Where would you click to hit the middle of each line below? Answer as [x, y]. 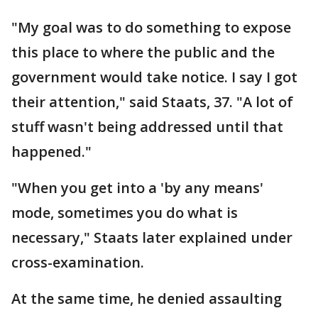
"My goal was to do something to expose [151, 27]
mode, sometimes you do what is [125, 213]
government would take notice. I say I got [154, 77]
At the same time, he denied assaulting [147, 298]
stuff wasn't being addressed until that [147, 127]
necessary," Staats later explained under [152, 237]
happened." [51, 152]
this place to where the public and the [143, 52]
